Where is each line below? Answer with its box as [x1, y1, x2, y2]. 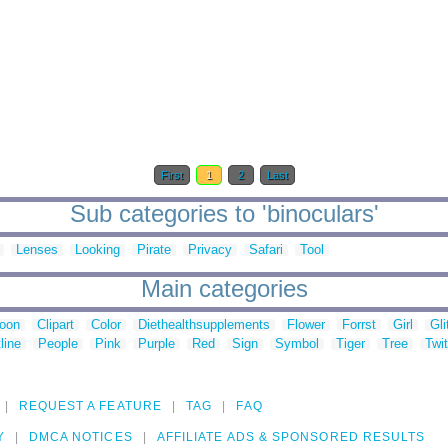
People [38, 336, 78, 352]
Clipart [37, 317, 74, 333]
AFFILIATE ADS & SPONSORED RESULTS [156, 430, 426, 445]
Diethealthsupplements [138, 317, 270, 333]
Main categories [140, 275, 308, 303]
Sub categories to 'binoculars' [69, 200, 379, 228]
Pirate [137, 242, 171, 258]
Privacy [188, 242, 232, 258]
